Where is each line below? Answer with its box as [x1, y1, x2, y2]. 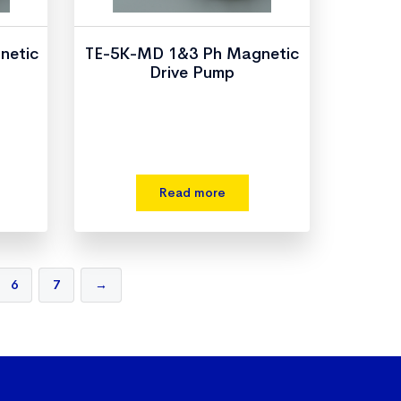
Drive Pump [149, 63, 235, 82]
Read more [158, 184, 226, 200]
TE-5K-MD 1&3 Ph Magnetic [85, 44, 300, 64]
